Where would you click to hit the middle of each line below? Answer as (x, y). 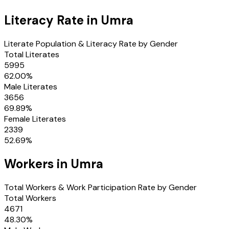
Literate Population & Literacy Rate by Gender (91, 43)
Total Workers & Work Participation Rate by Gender (100, 187)
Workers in (37, 164)
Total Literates (32, 54)
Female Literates (35, 119)
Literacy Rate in (52, 20)
